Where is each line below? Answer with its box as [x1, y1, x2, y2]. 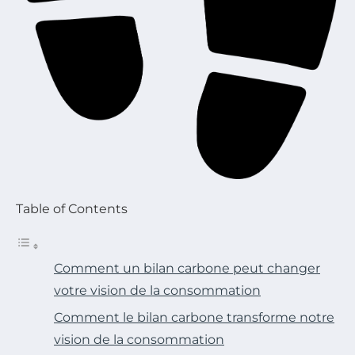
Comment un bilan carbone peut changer [54, 260, 320, 276]
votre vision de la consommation [54, 282, 261, 298]
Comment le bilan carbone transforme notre [54, 309, 334, 325]
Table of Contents [16, 200, 128, 216]
